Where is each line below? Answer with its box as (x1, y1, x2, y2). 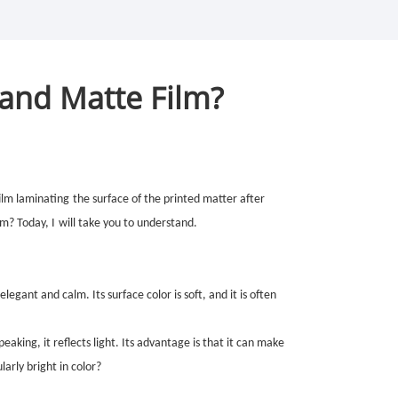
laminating (16, 192, 69, 206)
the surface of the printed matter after (73, 192, 265, 206)
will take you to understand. (59, 216, 197, 230)
